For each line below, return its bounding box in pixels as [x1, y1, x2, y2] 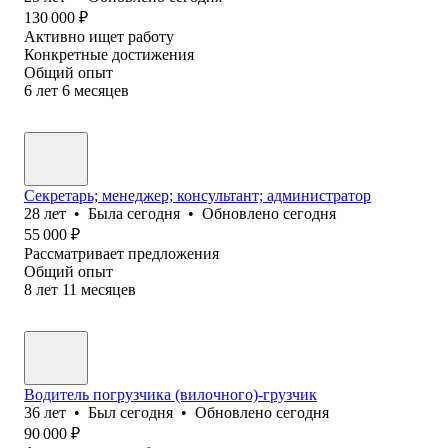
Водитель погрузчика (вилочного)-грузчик [24, 385, 317, 403]
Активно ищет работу [24, 27, 174, 45]
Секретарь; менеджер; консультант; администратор [24, 186, 371, 204]
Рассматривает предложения [24, 244, 219, 262]
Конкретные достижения [24, 45, 194, 63]
